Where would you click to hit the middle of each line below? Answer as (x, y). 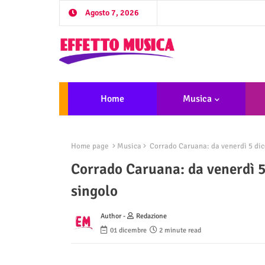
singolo (94, 191)
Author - (114, 216)
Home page (90, 146)
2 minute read (180, 231)
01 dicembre (128, 231)
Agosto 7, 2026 (112, 13)
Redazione (151, 216)
